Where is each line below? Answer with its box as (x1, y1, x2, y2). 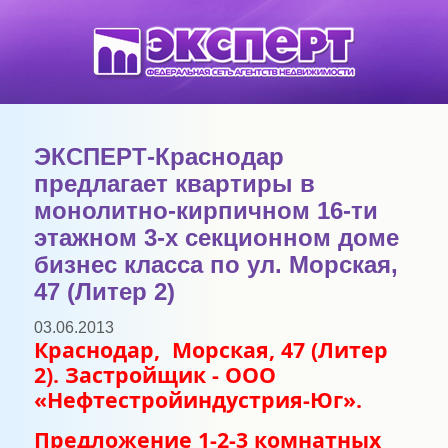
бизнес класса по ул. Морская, (33, 252, 398, 278)
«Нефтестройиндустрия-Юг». (33, 385, 362, 414)
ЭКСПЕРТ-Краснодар (33, 144, 284, 170)
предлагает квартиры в (33, 171, 315, 197)
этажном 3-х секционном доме (33, 225, 399, 251)
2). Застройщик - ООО (33, 360, 276, 389)
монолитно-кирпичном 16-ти (33, 198, 378, 224)
